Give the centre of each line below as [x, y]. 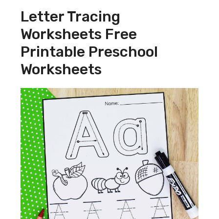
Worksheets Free [79, 34]
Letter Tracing [70, 17]
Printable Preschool [89, 52]
